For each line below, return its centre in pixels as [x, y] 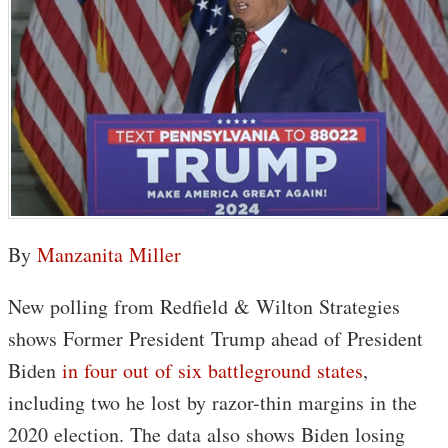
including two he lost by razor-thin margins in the [212, 402]
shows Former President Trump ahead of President [215, 338]
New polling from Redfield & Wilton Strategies [204, 306]
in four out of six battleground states [212, 370]
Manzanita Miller [109, 254]
